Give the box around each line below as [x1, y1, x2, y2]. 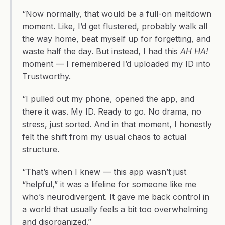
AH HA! [180, 46, 208, 56]
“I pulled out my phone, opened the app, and [22, 94, 194, 104]
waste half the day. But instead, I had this [22, 46, 180, 56]
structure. [22, 144, 59, 154]
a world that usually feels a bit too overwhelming [22, 204, 208, 214]
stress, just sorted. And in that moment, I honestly [22, 119, 212, 129]
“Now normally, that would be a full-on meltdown [22, 9, 211, 19]
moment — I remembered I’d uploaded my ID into [22, 59, 210, 69]
